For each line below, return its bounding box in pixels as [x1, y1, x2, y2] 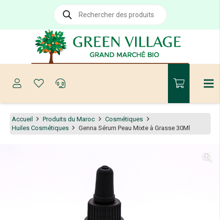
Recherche [53, 4, 83, 11]
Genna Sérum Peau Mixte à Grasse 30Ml [79, 124, 191, 132]
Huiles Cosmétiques [11, 124, 69, 132]
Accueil [11, 115, 33, 123]
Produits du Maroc [43, 115, 95, 123]
